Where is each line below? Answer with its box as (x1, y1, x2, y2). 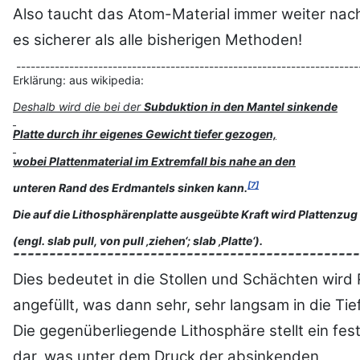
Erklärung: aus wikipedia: (13, 73, 144, 88)
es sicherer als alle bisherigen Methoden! (13, 31, 302, 50)
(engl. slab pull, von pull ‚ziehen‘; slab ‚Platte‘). (13, 234, 263, 248)
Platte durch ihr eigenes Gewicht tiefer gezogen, (13, 127, 276, 141)
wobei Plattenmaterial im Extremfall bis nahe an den (13, 154, 296, 169)
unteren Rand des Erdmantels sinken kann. (13, 181, 247, 195)
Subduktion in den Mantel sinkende (144, 100, 337, 114)
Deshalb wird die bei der (13, 100, 144, 114)
